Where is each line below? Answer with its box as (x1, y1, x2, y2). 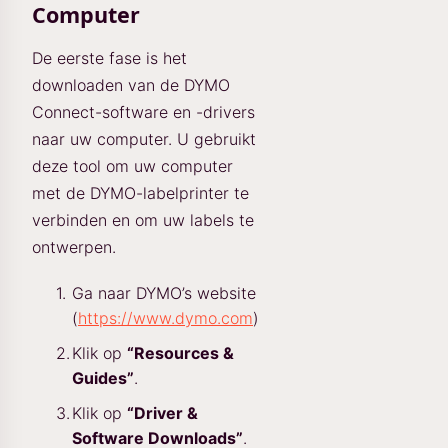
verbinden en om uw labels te (32, 210, 254, 230)
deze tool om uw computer (32, 156, 233, 176)
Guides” (72, 368, 134, 388)
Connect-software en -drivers (32, 102, 255, 122)
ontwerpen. (32, 237, 116, 257)
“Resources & (127, 343, 234, 363)
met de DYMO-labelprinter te (32, 183, 249, 203)
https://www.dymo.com (78, 308, 253, 328)
